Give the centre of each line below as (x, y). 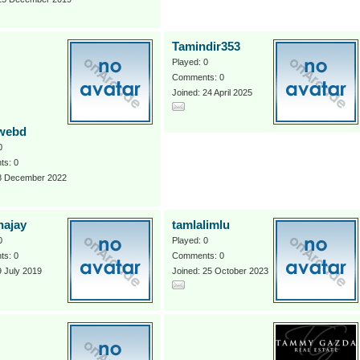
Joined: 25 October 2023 (220, 271)
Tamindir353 (206, 47)
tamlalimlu (201, 225)
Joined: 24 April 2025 (212, 92)
